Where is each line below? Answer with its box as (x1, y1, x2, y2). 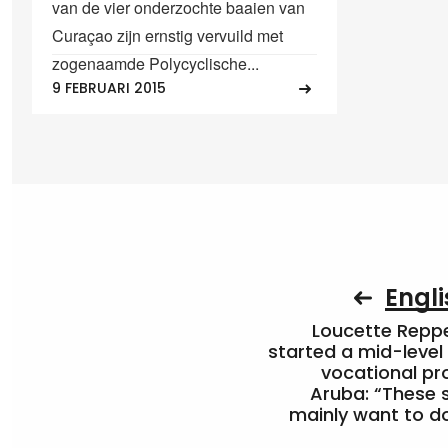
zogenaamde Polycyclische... (52, 51, 259, 75)
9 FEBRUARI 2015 (52, 78, 166, 99)
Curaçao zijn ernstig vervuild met (52, 23, 283, 47)
